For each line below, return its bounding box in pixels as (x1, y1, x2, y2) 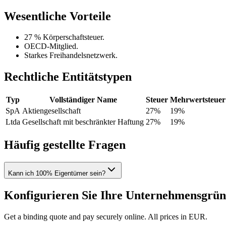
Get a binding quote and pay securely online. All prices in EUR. (4, 212, 207, 221)
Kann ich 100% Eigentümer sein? (8, 169, 105, 178)
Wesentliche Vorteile (4, 9, 111, 23)
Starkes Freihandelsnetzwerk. (24, 51, 118, 60)
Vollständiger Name (49, 95, 117, 104)
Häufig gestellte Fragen (4, 138, 126, 152)
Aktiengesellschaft (22, 106, 81, 116)
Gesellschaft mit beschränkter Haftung (22, 118, 144, 127)
